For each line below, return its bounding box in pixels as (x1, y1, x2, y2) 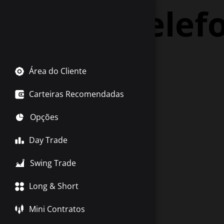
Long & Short (29, 180, 78, 191)
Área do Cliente (29, 65, 86, 76)
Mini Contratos (29, 203, 85, 214)
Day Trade (29, 134, 67, 145)
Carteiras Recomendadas (29, 88, 124, 99)
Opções (30, 111, 58, 122)
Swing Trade (30, 157, 76, 168)
